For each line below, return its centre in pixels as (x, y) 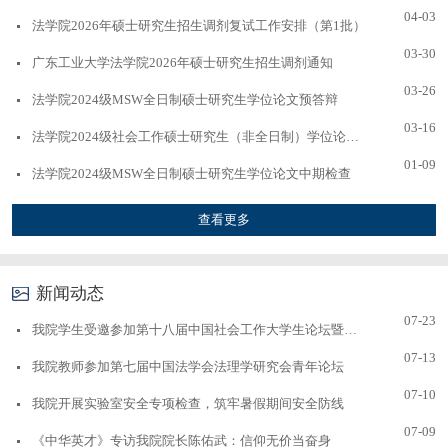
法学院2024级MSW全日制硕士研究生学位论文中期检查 (192, 173)
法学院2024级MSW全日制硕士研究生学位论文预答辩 (185, 99)
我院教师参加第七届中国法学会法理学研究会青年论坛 (188, 366)
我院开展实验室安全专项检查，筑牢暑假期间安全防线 (188, 403)
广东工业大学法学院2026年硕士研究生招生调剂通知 (183, 62)
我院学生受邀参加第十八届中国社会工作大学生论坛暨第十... (351, 329)
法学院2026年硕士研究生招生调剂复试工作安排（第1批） (199, 25)
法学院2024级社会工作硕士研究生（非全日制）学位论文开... (353, 136)
